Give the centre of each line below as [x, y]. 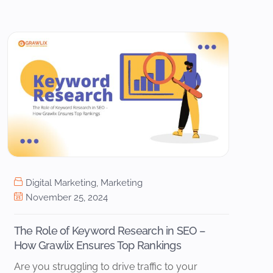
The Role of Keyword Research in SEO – [109, 230]
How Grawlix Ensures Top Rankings [97, 245]
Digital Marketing [61, 183]
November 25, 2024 [66, 197]
